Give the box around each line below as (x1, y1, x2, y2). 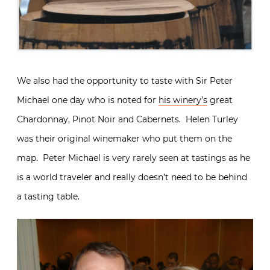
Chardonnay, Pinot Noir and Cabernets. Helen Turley (17, 114, 238, 125)
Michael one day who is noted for (17, 95, 159, 106)
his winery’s (159, 95, 207, 106)
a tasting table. (17, 191, 80, 202)
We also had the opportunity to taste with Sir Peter (17, 75, 233, 87)
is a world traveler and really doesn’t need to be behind (17, 172, 247, 183)
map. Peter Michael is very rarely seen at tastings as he (17, 152, 250, 164)
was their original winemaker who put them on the (17, 133, 232, 145)
